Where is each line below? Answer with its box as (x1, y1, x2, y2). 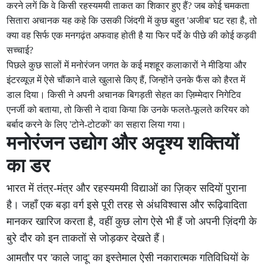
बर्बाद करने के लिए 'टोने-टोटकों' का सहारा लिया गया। (7, 119, 187, 129)
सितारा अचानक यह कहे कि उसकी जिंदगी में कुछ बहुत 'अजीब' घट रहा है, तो (7, 15, 258, 26)
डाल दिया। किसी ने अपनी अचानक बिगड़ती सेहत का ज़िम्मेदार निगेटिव (7, 90, 242, 100)
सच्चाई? (7, 45, 34, 55)
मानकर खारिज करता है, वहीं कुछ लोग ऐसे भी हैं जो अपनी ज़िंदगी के (7, 216, 257, 227)
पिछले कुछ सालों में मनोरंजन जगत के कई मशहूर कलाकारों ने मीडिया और (7, 60, 247, 70)
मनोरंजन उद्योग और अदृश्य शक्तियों (7, 132, 239, 154)
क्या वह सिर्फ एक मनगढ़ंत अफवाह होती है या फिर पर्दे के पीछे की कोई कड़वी (7, 30, 257, 40)
